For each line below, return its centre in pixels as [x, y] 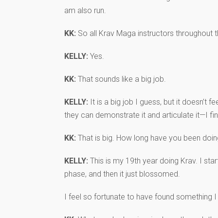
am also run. [85, 10]
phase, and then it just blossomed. [122, 174]
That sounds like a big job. [121, 79]
